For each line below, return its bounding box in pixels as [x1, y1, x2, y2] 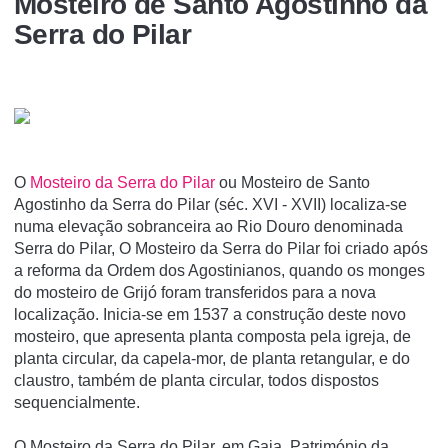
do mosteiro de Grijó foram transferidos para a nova [14, 283, 376, 301]
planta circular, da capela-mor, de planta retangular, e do [14, 349, 410, 367]
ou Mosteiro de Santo [215, 173, 370, 191]
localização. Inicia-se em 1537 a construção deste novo [14, 305, 406, 323]
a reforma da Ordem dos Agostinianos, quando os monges [14, 261, 425, 279]
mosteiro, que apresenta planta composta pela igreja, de [14, 327, 411, 345]
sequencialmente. [14, 393, 144, 411]
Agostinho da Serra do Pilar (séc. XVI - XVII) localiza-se [14, 195, 407, 213]
